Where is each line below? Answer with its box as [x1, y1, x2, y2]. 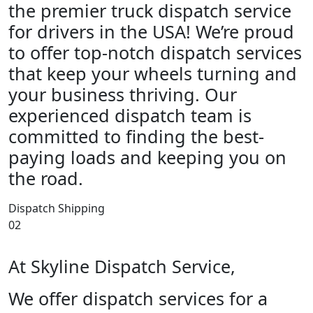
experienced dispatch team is [8, 103, 252, 127]
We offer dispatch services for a [8, 286, 268, 310]
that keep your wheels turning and [8, 61, 297, 85]
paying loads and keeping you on [8, 145, 286, 169]
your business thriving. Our [8, 82, 237, 106]
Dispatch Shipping [8, 200, 105, 216]
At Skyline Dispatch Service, [8, 254, 235, 278]
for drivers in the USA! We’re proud [8, 19, 294, 43]
